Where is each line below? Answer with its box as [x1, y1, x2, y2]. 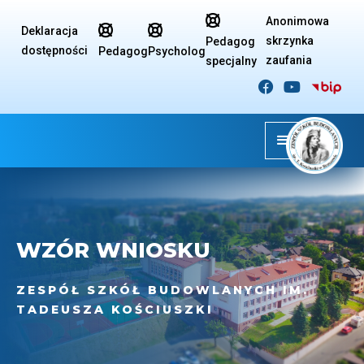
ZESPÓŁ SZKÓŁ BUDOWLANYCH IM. [16, 283, 309, 297]
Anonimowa [265, 15, 329, 28]
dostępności [21, 44, 88, 57]
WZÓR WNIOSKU [16, 237, 210, 263]
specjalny [206, 54, 257, 67]
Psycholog [148, 45, 206, 58]
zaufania [265, 54, 312, 67]
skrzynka [265, 34, 314, 47]
